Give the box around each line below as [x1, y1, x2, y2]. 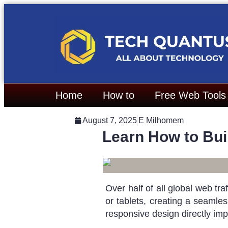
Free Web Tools [155, 90, 226, 101]
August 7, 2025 [82, 116, 137, 125]
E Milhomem [138, 116, 184, 125]
